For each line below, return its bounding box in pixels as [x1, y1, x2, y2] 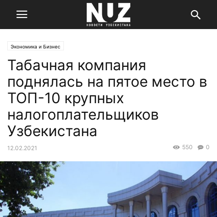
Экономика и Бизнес [11, 44, 61, 49]
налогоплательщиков [7, 106, 159, 123]
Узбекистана [7, 122, 97, 139]
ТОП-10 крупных [7, 89, 124, 107]
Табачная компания [7, 56, 146, 74]
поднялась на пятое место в [7, 73, 207, 90]
